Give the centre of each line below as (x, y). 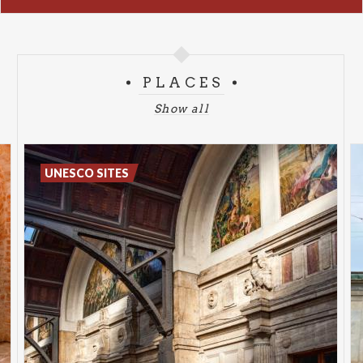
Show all (181, 109)
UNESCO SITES (87, 173)
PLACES (184, 83)
